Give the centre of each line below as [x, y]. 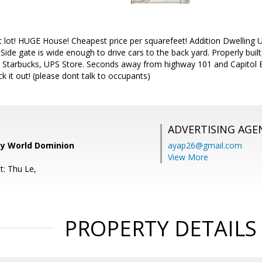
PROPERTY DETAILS [160, 228]
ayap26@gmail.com [205, 145]
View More [188, 157]
